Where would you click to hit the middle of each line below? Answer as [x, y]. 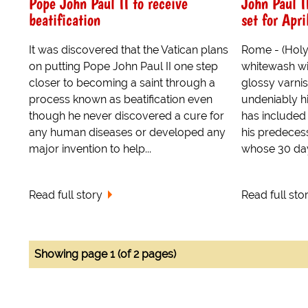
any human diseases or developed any [127, 132]
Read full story [66, 195]
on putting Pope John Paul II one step [123, 66]
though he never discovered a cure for [126, 115]
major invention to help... [90, 148]
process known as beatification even [121, 99]
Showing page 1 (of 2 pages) [105, 254]
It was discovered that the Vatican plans [129, 49]
